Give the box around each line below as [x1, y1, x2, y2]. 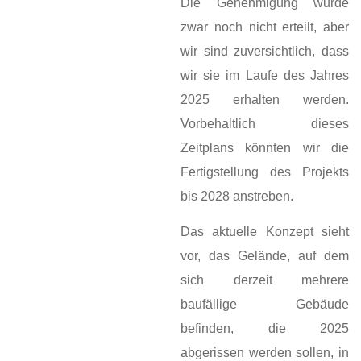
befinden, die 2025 [180, 322, 349, 336]
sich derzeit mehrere [180, 273, 349, 288]
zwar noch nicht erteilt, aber [180, 20, 349, 34]
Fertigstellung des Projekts [180, 165, 349, 179]
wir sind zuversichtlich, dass [180, 44, 349, 58]
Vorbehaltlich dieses [180, 117, 349, 131]
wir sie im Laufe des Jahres [180, 68, 349, 82]
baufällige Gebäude [180, 297, 349, 312]
